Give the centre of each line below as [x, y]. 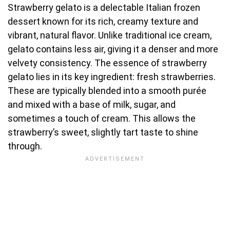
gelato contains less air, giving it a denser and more [113, 49]
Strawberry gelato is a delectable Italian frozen [104, 7]
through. [25, 146]
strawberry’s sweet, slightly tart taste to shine [103, 132]
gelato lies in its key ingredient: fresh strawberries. [112, 76]
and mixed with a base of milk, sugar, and [92, 104]
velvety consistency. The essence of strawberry [107, 63]
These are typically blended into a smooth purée [107, 90]
